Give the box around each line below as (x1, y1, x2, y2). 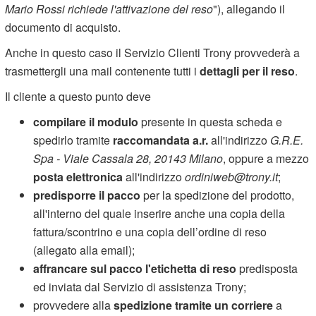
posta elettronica (33, 168, 123, 185)
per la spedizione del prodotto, (140, 186, 295, 203)
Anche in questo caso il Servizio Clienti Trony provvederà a (5, 44, 300, 61)
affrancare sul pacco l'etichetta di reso (33, 260, 237, 276)
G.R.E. (270, 131, 304, 148)
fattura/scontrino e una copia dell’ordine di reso (33, 223, 267, 240)
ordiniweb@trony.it (185, 168, 279, 185)
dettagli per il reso (200, 62, 296, 79)
